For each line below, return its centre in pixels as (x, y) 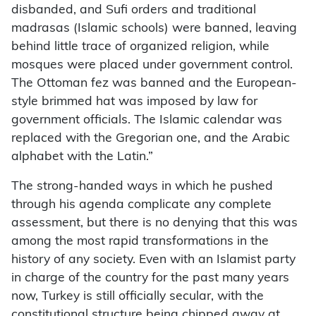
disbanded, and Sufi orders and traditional (134, 10)
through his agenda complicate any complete (141, 205)
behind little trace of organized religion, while (140, 47)
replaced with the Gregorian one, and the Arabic (151, 138)
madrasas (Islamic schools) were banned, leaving (154, 28)
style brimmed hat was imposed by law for (134, 102)
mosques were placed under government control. (152, 65)
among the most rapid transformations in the (140, 241)
